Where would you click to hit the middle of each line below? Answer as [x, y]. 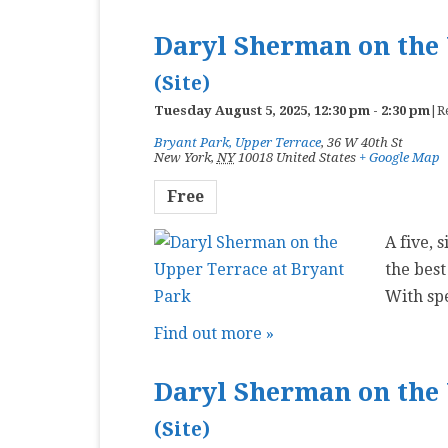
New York [182, 157]
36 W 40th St [364, 142]
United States [315, 157]
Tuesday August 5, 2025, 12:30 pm [261, 110]
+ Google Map [399, 157]
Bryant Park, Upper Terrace [237, 142]
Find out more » [213, 333]
